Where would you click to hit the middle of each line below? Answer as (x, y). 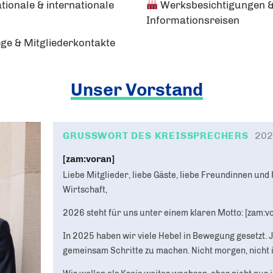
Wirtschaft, (85, 190)
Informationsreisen (193, 20)
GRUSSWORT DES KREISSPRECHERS (152, 135)
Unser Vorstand (136, 89)
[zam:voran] (89, 159)
